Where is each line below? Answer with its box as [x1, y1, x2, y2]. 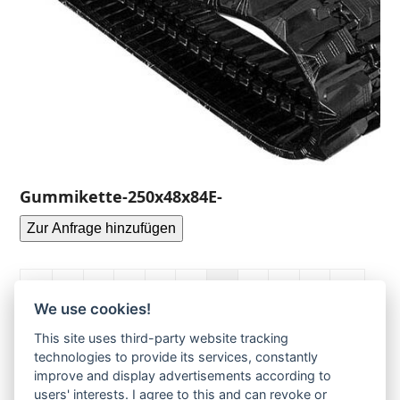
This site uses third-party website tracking [34, 330, 289, 346]
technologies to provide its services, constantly [34, 349, 319, 365]
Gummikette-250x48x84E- [20, 185, 223, 207]
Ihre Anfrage [20, 371, 123, 393]
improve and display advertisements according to [34, 368, 332, 384]
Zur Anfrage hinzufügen [27, 220, 177, 236]
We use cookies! [34, 300, 152, 319]
